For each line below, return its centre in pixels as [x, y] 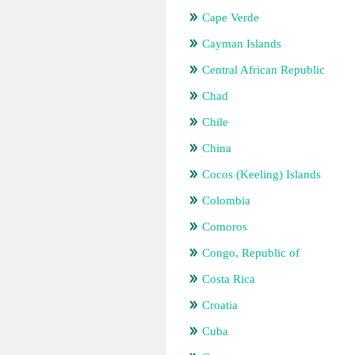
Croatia [220, 305]
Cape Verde [231, 17]
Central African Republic [263, 70]
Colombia [226, 200]
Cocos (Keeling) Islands [261, 174]
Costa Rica [229, 279]
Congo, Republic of [251, 253]
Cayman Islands [242, 44]
